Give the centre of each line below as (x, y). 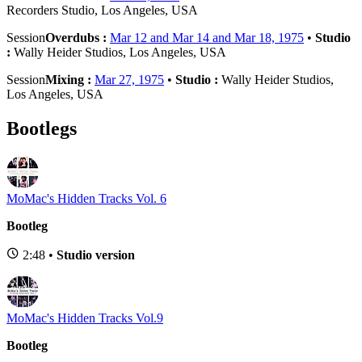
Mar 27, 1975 (129, 79)
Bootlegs (42, 128)
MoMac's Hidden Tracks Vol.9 (85, 318)
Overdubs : (78, 37)
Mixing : (70, 79)
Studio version (96, 255)
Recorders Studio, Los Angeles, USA (102, 10)
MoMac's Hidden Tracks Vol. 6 (86, 198)
